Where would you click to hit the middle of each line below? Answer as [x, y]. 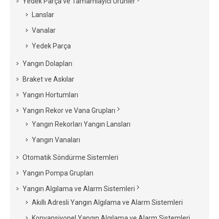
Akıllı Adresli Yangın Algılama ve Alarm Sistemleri [107, 202]
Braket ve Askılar [48, 79]
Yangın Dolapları [47, 64]
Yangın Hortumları [50, 95]
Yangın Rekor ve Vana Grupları [69, 110]
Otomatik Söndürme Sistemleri [70, 157]
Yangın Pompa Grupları [58, 173]
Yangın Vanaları [56, 140]
